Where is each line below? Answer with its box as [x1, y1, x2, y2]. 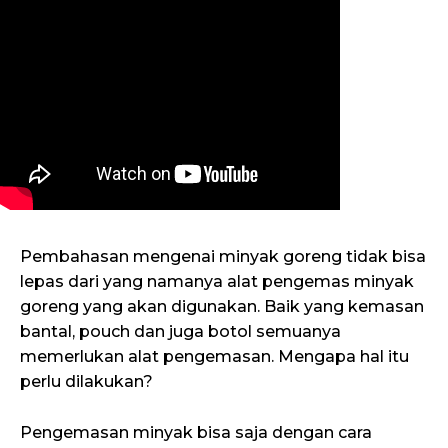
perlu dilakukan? [20, 372, 153, 392]
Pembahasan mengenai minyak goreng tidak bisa [20, 247, 426, 267]
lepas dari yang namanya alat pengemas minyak [20, 272, 414, 292]
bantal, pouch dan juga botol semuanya [20, 322, 341, 342]
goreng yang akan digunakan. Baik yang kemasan [20, 297, 424, 317]
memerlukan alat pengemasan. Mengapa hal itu [20, 347, 409, 367]
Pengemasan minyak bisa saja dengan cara [20, 422, 372, 442]
